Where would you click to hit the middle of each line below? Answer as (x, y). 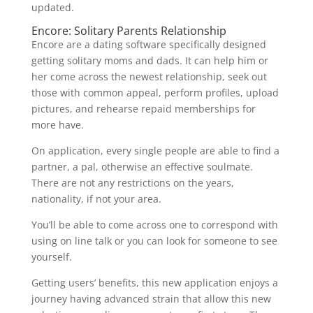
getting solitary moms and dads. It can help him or (150, 60)
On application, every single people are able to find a (155, 151)
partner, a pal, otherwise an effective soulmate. (142, 167)
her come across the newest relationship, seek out (149, 77)
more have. (57, 125)
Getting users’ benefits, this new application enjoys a (154, 283)
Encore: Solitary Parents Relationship (129, 31)
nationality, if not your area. (96, 199)
